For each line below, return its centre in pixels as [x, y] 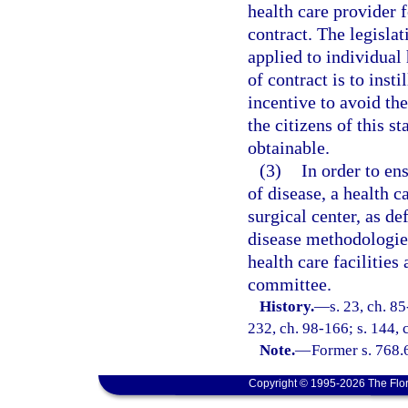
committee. [290, 285]
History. [287, 307]
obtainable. [289, 148]
